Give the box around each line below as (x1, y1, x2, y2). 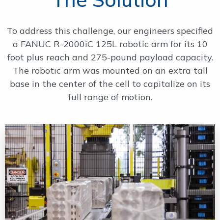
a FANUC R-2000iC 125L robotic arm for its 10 (12, 38, 208, 50)
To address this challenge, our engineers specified (7, 25, 213, 36)
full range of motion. (68, 91, 152, 103)
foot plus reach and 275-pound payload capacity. (7, 52, 213, 63)
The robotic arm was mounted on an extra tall (12, 65, 208, 76)
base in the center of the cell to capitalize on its (10, 78, 210, 89)
